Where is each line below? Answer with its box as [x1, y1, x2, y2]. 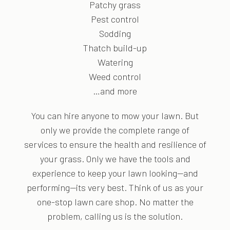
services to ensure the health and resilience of [24, 139, 206, 150]
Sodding [99, 28, 131, 40]
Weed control [89, 71, 141, 83]
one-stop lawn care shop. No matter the [36, 196, 194, 208]
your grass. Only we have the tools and [40, 153, 190, 165]
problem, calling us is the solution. [47, 210, 183, 222]
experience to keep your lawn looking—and [32, 167, 198, 179]
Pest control [91, 13, 139, 25]
